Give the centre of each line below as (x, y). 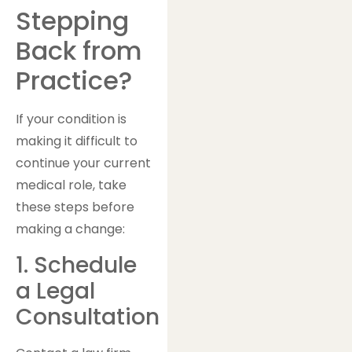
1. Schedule (76, 265)
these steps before (75, 207)
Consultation (88, 317)
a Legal (55, 291)
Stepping (72, 21)
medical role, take (71, 185)
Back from (79, 51)
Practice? (74, 81)
